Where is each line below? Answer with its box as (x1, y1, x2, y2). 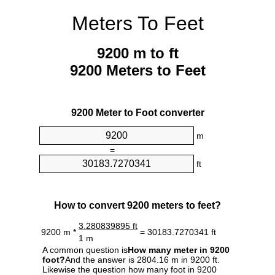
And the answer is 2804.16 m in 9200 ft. (65, 254, 220, 265)
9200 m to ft (96, 45, 179, 62)
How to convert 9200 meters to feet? (54, 199, 221, 211)
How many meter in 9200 (128, 244, 230, 255)
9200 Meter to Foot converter (71, 107, 204, 118)
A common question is (42, 244, 128, 255)
